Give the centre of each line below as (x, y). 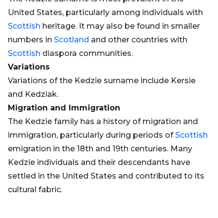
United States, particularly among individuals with (105, 12)
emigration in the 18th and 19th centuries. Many (100, 149)
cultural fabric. (35, 190)
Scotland (72, 40)
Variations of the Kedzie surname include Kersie (102, 81)
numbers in (31, 40)
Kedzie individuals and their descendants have (99, 162)
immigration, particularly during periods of (91, 135)
